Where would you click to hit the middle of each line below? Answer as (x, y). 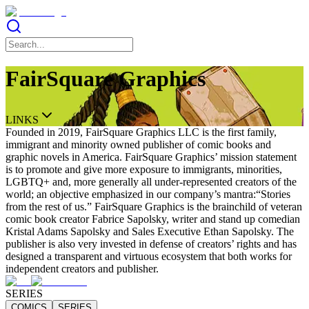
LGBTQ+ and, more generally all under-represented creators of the (151, 181)
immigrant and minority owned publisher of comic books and (138, 144)
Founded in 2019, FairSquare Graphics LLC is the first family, (141, 132)
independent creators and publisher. (82, 268)
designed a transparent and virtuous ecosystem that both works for (149, 256)
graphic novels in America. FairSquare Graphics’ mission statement (151, 157)
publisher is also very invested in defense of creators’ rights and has (151, 243)
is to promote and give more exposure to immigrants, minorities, (144, 169)
